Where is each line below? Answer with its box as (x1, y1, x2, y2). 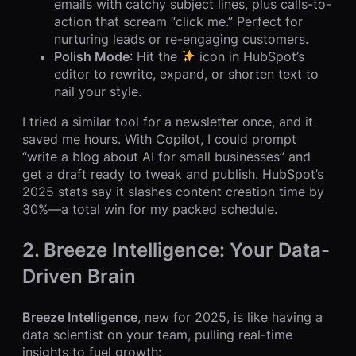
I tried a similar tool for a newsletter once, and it (22, 113, 313, 130)
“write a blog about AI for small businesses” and (22, 148, 311, 164)
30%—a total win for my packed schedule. (22, 200, 277, 217)
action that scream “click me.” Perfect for (54, 13, 303, 29)
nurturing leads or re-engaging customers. (54, 30, 308, 47)
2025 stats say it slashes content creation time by (22, 183, 324, 199)
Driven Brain (22, 264, 136, 288)
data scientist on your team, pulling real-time (22, 326, 292, 342)
